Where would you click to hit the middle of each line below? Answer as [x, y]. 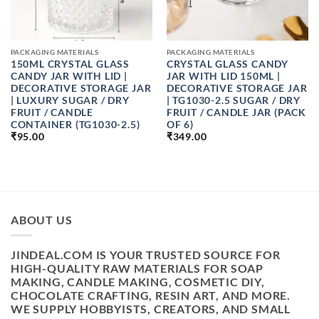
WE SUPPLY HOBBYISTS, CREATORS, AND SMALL [151, 308]
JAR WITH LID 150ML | [223, 76]
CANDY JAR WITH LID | [69, 76]
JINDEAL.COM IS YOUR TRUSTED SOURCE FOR [146, 254]
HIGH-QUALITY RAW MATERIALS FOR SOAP [137, 268]
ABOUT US [42, 220]
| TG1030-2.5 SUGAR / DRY [233, 100]
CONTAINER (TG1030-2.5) [75, 124]
